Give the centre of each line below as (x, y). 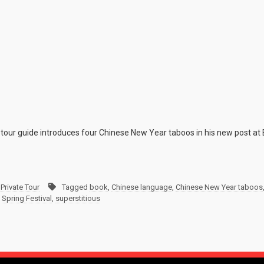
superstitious (78, 199)
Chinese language (142, 187)
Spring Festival (27, 199)
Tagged (76, 187)
